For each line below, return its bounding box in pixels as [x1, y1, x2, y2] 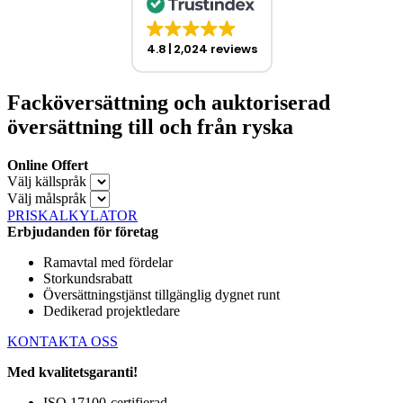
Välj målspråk [7, 190, 86, 206]
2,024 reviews [173, 40, 257, 58]
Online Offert [7, 157, 88, 173]
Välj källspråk [7, 173, 86, 189]
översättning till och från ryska [7, 114, 293, 139]
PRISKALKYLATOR [7, 207, 138, 223]
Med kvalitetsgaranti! [7, 363, 138, 380]
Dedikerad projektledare [43, 302, 180, 318]
